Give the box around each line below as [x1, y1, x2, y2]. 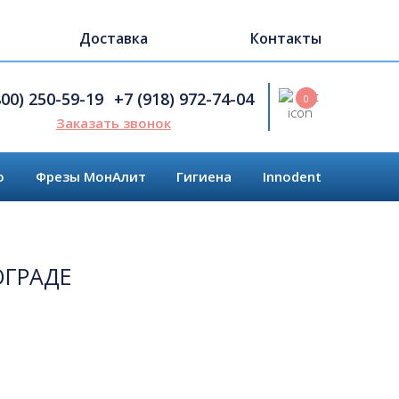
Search [110, 61, 158, 82]
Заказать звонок [56, 114, 171, 133]
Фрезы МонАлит [35, 167, 146, 185]
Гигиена [176, 167, 232, 185]
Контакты [249, 28, 322, 48]
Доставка [79, 28, 149, 48]
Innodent [262, 167, 322, 185]
